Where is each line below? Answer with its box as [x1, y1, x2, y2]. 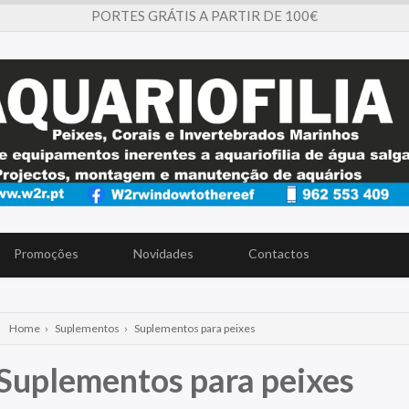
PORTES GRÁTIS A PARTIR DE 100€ [91, 7, 318, 24]
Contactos [248, 246, 309, 262]
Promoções [14, 246, 79, 262]
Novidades [133, 246, 194, 262]
